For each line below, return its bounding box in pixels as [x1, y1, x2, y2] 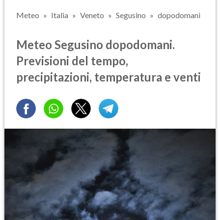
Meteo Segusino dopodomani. [16, 37, 175, 52]
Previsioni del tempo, [16, 53, 128, 68]
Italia [51, 10, 68, 20]
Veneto [80, 10, 104, 20]
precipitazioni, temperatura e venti [16, 69, 201, 84]
